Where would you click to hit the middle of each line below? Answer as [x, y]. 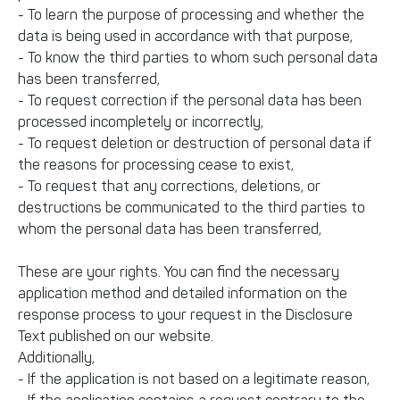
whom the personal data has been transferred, [170, 229]
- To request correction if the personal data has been [190, 100]
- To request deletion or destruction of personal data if [195, 143]
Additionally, [56, 358]
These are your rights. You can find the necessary [179, 272]
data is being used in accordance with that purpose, [185, 36]
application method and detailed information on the [183, 293]
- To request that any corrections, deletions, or [169, 186]
